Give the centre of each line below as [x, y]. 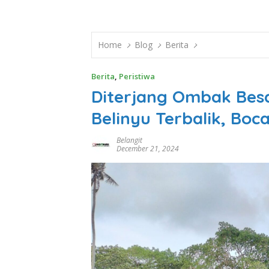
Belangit [129, 141]
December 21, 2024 [148, 149]
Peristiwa [137, 77]
